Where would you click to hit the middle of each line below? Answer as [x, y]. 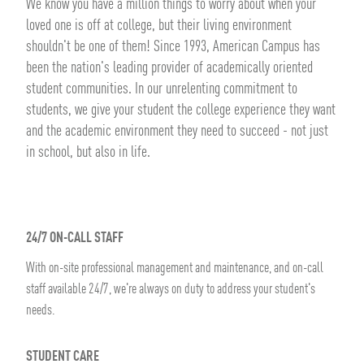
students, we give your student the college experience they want [181, 111]
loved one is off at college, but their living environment [159, 26]
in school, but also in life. [90, 153]
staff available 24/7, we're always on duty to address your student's [171, 290]
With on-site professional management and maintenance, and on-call [175, 269]
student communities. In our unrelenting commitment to [162, 90]
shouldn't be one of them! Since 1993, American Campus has [173, 48]
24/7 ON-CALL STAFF [75, 238]
